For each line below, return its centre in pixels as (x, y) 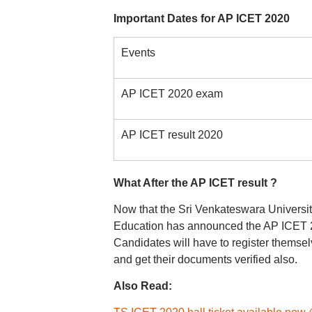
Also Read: (142, 286)
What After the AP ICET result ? (195, 183)
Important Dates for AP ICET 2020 (201, 18)
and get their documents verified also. (205, 259)
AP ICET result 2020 (172, 135)
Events (138, 53)
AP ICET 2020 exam (172, 94)
